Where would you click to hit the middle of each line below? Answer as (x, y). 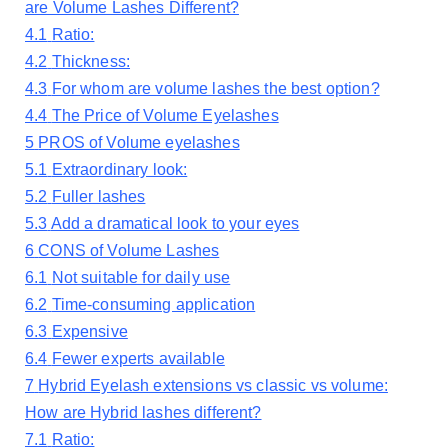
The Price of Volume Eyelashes (165, 116)
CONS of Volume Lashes (129, 251)
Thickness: (91, 62)
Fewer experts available (138, 359)
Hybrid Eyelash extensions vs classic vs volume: (213, 386)
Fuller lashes (98, 197)
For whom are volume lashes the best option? (215, 89)
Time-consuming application (153, 305)
